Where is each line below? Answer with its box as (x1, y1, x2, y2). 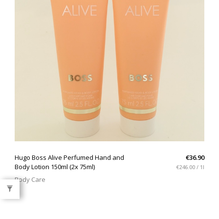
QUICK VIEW (93, 146, 126, 153)
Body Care (15, 175, 45, 184)
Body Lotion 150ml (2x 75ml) (15, 162, 95, 171)
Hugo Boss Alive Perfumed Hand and (15, 153, 124, 162)
